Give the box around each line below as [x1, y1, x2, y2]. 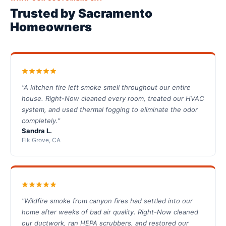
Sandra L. [22, 127, 52, 135]
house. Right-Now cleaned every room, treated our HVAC [22, 94, 204, 103]
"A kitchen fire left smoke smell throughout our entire [22, 83, 191, 92]
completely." [22, 117, 60, 125]
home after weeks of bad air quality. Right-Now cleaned [22, 208, 198, 216]
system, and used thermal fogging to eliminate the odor [22, 105, 198, 114]
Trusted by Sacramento [10, 6, 152, 21]
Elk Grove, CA [22, 136, 61, 144]
